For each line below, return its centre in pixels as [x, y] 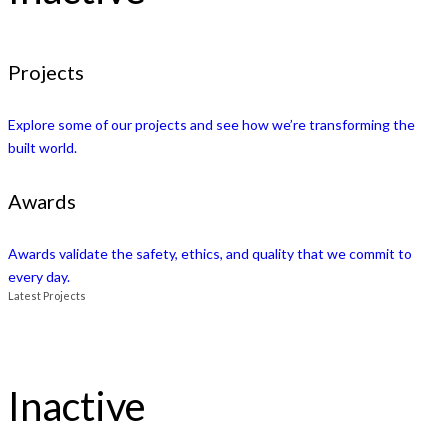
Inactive [77, 406]
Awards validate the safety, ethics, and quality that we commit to [210, 254]
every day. [39, 277]
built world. [42, 148]
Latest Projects [47, 296]
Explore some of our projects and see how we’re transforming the [211, 125]
